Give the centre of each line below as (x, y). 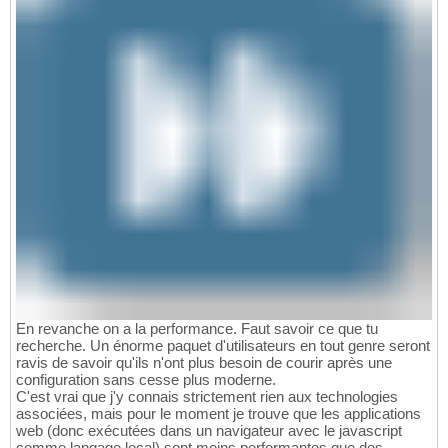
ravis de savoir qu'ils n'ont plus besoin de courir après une (204, 362)
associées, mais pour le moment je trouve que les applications (218, 413)
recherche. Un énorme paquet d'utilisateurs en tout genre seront (223, 345)
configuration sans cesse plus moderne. (146, 379)
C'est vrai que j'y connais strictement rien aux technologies (207, 396)
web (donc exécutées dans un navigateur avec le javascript (209, 430)
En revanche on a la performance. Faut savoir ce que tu (197, 328)
